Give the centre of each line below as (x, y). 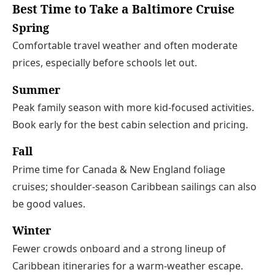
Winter (32, 230)
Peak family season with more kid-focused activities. (133, 108)
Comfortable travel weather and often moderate (125, 46)
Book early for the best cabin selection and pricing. (130, 125)
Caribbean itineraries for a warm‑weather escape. (128, 265)
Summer (36, 89)
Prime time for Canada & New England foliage (119, 169)
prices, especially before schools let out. (105, 63)
